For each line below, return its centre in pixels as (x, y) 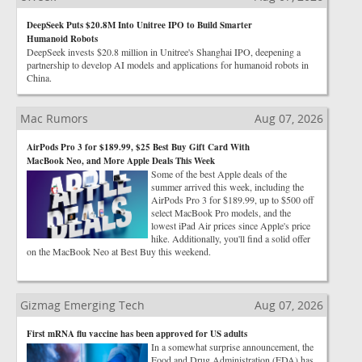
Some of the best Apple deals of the (219, 174)
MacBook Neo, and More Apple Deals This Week (121, 161)
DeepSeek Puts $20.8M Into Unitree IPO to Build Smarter (139, 25)
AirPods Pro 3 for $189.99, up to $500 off (232, 200)
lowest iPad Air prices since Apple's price (231, 225)
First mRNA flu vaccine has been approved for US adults (137, 334)
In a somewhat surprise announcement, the (232, 347)
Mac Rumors (54, 118)
